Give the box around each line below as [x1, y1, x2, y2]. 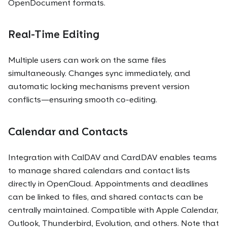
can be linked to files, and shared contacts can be [8, 192, 203, 202]
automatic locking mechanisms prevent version [8, 82, 190, 92]
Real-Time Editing [8, 28, 99, 41]
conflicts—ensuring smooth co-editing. [8, 95, 157, 105]
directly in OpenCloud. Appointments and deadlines [8, 178, 208, 188]
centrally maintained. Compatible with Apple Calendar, [8, 205, 218, 215]
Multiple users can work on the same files [8, 55, 166, 65]
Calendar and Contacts [8, 125, 128, 138]
